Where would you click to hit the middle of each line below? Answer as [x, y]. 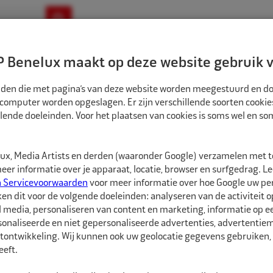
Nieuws [78, 51]
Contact [190, 51]
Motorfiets [139, 85]
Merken [134, 51]
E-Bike [242, 85]
